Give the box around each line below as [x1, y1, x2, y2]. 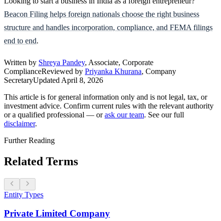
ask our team [105, 110, 144, 119]
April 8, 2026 [61, 75, 103, 84]
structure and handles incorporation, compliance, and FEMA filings [4, 23, 213, 32]
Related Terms [4, 154, 78, 168]
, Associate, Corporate [85, 58, 153, 67]
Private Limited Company [4, 208, 110, 219]
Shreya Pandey [38, 58, 85, 67]
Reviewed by [41, 67, 85, 75]
